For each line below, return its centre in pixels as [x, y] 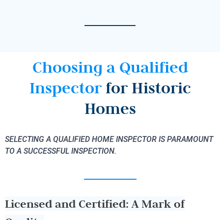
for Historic [148, 87]
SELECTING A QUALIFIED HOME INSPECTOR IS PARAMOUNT [109, 139]
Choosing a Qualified [110, 67]
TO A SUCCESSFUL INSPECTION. [61, 151]
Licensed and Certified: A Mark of [95, 204]
